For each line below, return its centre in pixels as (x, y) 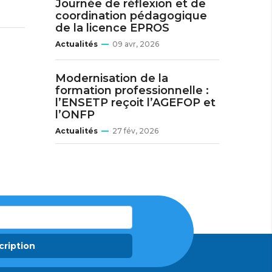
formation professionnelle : (132, 90)
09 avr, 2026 (136, 44)
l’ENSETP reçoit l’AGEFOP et (135, 103)
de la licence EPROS (112, 28)
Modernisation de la (112, 78)
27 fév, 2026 (135, 131)
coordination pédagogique (131, 16)
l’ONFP (75, 115)
